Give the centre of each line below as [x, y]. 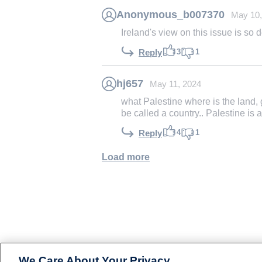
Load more [126, 157]
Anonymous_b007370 [170, 15]
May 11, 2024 [175, 85]
